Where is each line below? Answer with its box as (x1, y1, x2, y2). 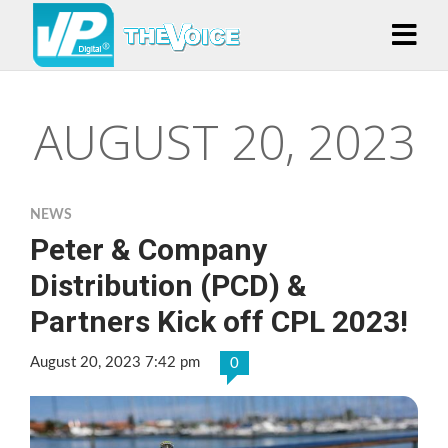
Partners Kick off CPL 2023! (30, 304, 408, 339)
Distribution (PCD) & (30, 268, 307, 303)
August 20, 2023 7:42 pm (30, 355, 200, 370)
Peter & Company (30, 232, 267, 267)
